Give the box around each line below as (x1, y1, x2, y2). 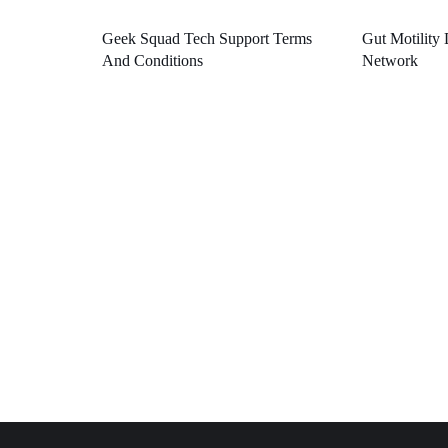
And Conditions (102, 51, 203, 69)
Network (361, 51, 418, 69)
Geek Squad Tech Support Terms (102, 29, 312, 47)
